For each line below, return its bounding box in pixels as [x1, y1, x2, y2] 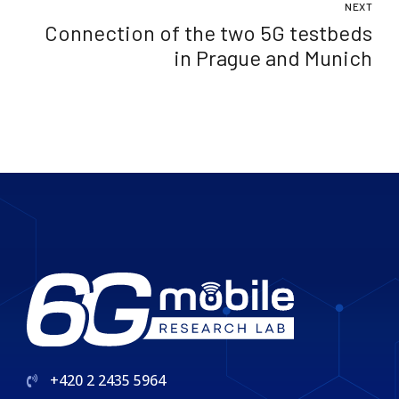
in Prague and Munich [174, 44, 372, 70]
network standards [27, 9, 202, 36]
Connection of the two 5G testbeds [45, 19, 372, 45]
